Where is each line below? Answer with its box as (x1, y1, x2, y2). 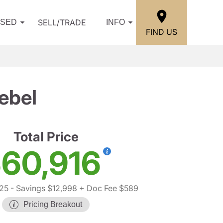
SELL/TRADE (38, 17, 86, 27)
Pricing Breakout (23, 200, 82, 209)
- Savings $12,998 (8, 183, 77, 193)
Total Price (13, 129, 79, 144)
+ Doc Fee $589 (77, 183, 138, 193)
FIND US (146, 26, 177, 37)
